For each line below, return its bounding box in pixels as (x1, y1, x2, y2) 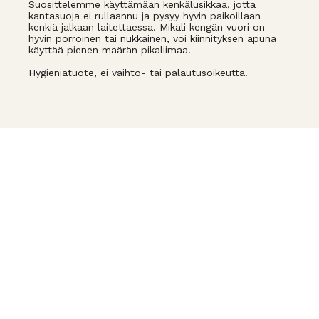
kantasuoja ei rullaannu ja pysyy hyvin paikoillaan (28, 10, 261, 22)
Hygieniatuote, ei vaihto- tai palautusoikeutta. (28, 67, 248, 79)
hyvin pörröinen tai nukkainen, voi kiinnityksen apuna (28, 33, 276, 45)
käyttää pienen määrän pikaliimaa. (28, 44, 191, 56)
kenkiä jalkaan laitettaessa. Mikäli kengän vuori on (28, 21, 265, 33)
